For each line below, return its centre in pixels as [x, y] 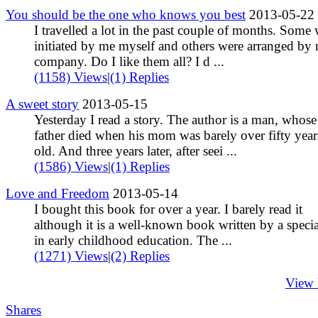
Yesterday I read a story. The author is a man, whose [175, 119]
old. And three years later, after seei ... [136, 150]
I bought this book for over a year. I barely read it [168, 209]
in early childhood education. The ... [133, 240]
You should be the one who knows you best [126, 14]
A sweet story [42, 104]
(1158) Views [71, 77]
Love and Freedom [57, 193]
